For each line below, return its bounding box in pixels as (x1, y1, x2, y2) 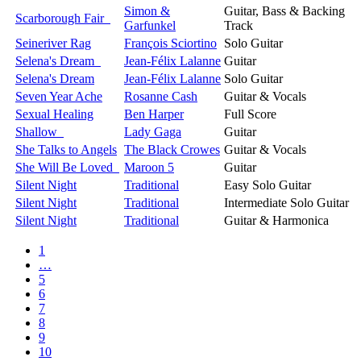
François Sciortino (124, 35, 217, 50)
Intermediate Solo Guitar (224, 195, 349, 210)
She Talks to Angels (15, 142, 117, 156)
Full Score (224, 106, 276, 121)
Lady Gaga (124, 124, 181, 139)
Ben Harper (124, 106, 184, 121)
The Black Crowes (124, 142, 220, 156)
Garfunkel (124, 18, 176, 32)
